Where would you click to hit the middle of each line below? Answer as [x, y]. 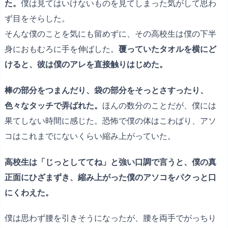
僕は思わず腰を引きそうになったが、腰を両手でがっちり [110, 218]
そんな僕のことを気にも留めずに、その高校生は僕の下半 [110, 33]
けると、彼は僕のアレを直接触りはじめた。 [86, 64]
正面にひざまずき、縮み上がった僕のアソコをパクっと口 [110, 177]
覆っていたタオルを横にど [167, 49]
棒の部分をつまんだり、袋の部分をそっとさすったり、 [106, 90]
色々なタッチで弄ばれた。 [53, 105]
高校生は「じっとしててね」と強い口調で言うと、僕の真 [110, 162]
